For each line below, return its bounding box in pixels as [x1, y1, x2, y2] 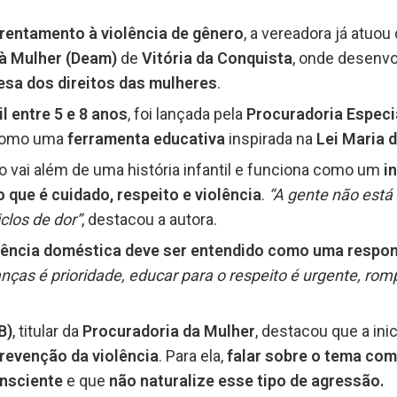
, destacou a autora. [82, 210, 217, 230]
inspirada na [225, 129, 316, 149]
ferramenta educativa [64, 129, 225, 149]
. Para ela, [159, 346, 227, 366]
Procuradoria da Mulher [82, 322, 255, 341]
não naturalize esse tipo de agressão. [105, 371, 385, 391]
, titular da [12, 322, 82, 341]
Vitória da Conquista [142, 49, 292, 68]
